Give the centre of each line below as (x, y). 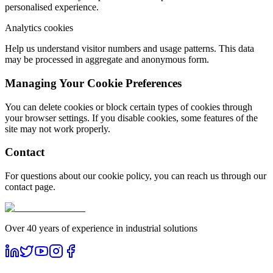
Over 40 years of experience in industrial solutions (101, 229)
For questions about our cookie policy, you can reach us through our (136, 176)
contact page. (30, 187)
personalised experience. (52, 7)
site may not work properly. (58, 129)
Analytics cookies (39, 28)
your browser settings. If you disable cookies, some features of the (131, 118)
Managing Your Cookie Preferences (93, 83)
